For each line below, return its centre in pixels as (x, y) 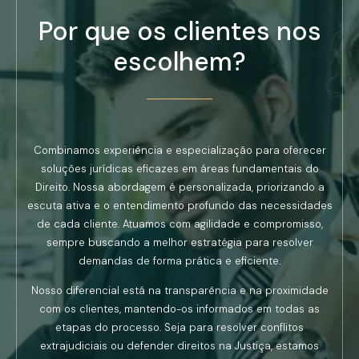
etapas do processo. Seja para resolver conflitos (179, 328)
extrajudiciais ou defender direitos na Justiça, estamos (179, 346)
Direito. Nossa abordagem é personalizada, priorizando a (179, 187)
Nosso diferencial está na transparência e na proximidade (179, 291)
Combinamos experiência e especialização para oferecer (179, 150)
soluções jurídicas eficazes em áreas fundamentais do (179, 168)
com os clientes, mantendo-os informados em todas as (179, 309)
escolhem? (179, 61)
